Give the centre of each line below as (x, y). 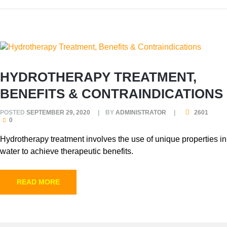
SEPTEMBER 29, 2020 (58, 112)
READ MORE (38, 182)
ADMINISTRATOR (141, 112)
